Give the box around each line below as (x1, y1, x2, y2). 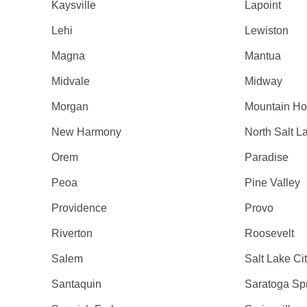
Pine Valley (244, 177, 300, 188)
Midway (244, 75, 282, 87)
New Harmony (51, 126, 122, 138)
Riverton (51, 228, 93, 239)
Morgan (51, 101, 89, 112)
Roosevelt (244, 228, 294, 239)
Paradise (244, 151, 288, 163)
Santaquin (51, 278, 102, 290)
